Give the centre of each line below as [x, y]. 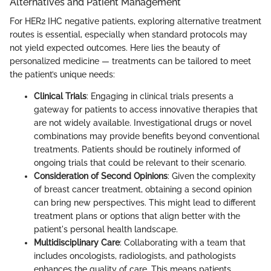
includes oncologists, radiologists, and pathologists [135, 256]
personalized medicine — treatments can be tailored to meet [130, 61]
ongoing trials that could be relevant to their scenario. [140, 163]
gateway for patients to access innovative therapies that [146, 110]
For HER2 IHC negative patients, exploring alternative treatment [135, 21]
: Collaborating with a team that [183, 243]
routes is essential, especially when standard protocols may [129, 35]
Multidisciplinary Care [77, 243]
